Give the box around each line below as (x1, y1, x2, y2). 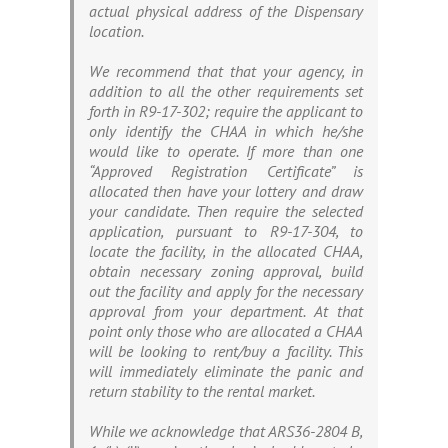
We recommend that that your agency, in (89, 61, 363, 82)
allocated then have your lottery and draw (89, 181, 363, 202)
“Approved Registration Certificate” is (89, 161, 363, 182)
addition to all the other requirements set (89, 81, 363, 102)
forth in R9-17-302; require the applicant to (89, 101, 363, 122)
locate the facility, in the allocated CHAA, (89, 241, 363, 262)
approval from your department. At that (89, 301, 363, 322)
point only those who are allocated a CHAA (89, 321, 363, 342)
